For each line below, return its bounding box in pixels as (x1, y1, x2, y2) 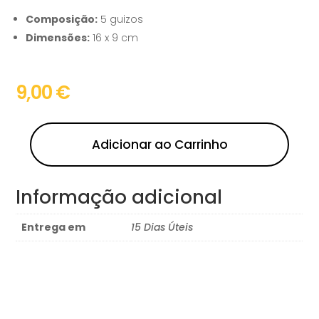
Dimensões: (26, 31, 90, 46)
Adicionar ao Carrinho (91, 136, 228, 154)
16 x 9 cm (90, 31, 139, 46)
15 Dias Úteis (131, 220, 194, 235)
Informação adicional (16, 184, 223, 211)
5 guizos (98, 12, 144, 27)
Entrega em (21, 220, 86, 235)
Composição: (26, 12, 98, 27)
